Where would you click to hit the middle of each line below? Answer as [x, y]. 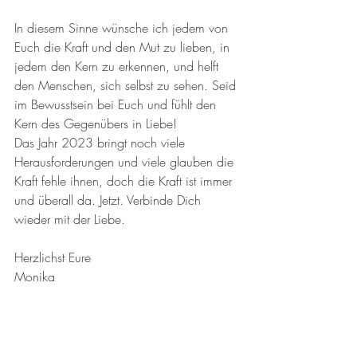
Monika [35, 277]
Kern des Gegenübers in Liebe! [98, 124]
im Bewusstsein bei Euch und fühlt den [117, 105]
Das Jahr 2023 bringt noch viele [102, 143]
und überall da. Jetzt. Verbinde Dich [110, 200]
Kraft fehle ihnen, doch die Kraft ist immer [125, 181]
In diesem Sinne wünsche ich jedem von [123, 28]
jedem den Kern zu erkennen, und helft [118, 67]
